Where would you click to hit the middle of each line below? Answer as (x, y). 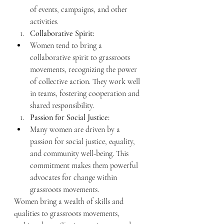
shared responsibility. (62, 105)
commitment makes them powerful (85, 165)
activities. (44, 21)
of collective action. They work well (86, 81)
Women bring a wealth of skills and (70, 201)
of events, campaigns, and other (80, 9)
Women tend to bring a (67, 45)
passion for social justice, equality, (83, 141)
